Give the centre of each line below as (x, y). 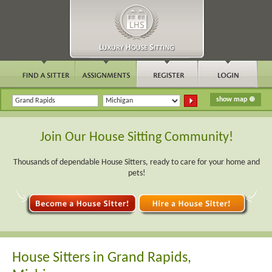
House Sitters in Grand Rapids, (102, 258)
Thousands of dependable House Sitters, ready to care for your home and (137, 162)
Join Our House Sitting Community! (137, 138)
